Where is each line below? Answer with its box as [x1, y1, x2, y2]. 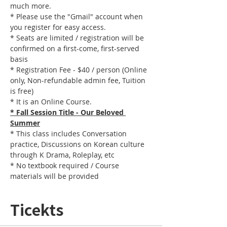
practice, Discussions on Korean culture [10, 139, 146, 149]
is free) [10, 86, 33, 96]
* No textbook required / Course [10, 161, 121, 170]
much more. [10, 1, 51, 11]
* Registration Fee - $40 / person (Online [10, 65, 149, 74]
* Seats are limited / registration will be [10, 33, 146, 43]
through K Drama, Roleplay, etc [10, 150, 115, 160]
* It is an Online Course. [10, 97, 94, 106]
